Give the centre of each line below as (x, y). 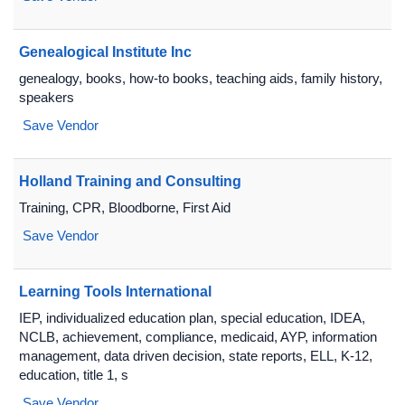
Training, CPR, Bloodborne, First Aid (125, 207)
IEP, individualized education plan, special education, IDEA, (192, 318)
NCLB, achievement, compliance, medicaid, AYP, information (198, 337)
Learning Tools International (115, 292)
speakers (47, 97)
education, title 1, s (74, 375)
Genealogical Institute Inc (105, 52)
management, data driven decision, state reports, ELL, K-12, (196, 356)
